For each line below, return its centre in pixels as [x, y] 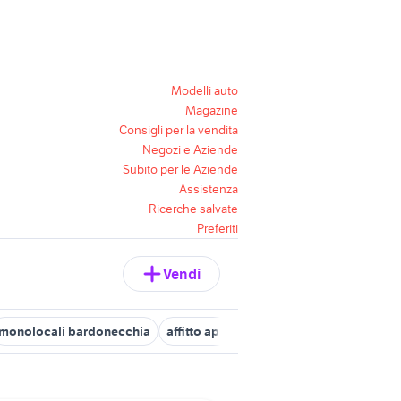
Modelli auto [205, 90]
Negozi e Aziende [190, 149]
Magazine [212, 110]
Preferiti [218, 228]
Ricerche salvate [193, 209]
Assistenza [209, 189]
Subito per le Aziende [180, 169]
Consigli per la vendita [179, 130]
